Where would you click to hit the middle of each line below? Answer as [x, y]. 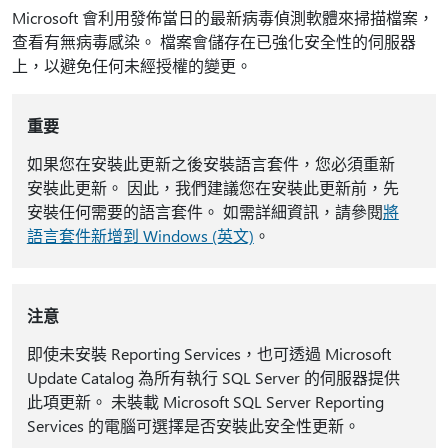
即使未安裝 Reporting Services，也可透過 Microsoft [208, 353]
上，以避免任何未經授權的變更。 [132, 65]
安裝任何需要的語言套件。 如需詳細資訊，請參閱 [204, 211]
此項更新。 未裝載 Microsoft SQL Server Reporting [205, 401]
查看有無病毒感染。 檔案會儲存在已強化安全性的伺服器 [214, 41]
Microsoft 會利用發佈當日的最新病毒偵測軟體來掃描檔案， [223, 17]
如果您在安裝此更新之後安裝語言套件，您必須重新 [210, 163]
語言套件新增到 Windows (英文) [140, 235]
